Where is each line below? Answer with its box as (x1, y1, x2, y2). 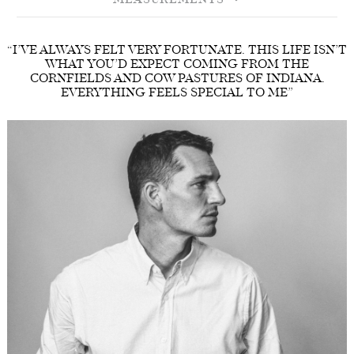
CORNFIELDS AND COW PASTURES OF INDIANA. (29, 70, 325, 90)
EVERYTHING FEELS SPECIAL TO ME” (61, 84, 293, 104)
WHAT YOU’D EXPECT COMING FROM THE (45, 55, 309, 76)
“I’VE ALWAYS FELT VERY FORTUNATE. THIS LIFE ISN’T (7, 41, 347, 62)
